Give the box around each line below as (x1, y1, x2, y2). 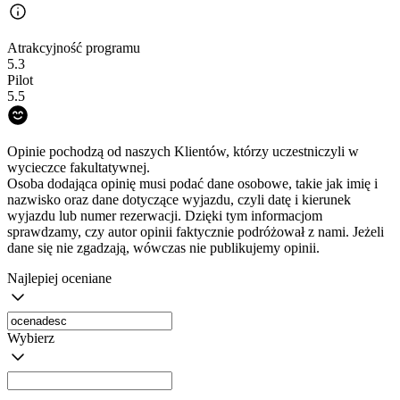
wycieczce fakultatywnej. (7, 159, 150, 175)
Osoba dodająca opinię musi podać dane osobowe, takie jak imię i (7, 175, 378, 191)
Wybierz (7, 329, 54, 346)
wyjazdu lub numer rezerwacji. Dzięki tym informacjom (7, 207, 322, 223)
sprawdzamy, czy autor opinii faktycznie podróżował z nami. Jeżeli (7, 223, 384, 239)
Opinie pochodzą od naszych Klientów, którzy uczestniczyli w (7, 143, 359, 159)
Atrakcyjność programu (7, 39, 140, 55)
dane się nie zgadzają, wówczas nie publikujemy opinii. (7, 239, 320, 255)
